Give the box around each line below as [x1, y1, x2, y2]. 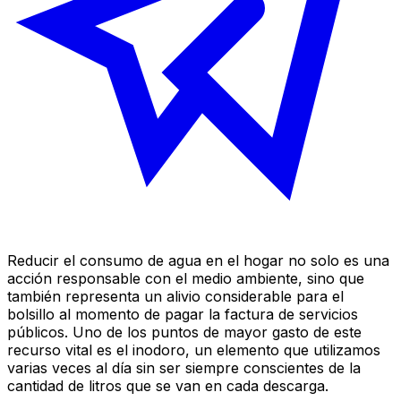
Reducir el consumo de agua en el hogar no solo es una [7, 251, 389, 269]
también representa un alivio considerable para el [7, 286, 344, 305]
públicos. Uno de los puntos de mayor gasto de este [7, 322, 362, 341]
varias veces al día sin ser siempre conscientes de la [7, 358, 361, 377]
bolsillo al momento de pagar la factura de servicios [7, 304, 358, 323]
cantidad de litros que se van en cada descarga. [7, 376, 328, 395]
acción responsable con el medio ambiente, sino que [7, 269, 364, 287]
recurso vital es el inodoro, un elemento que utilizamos [7, 340, 380, 359]
